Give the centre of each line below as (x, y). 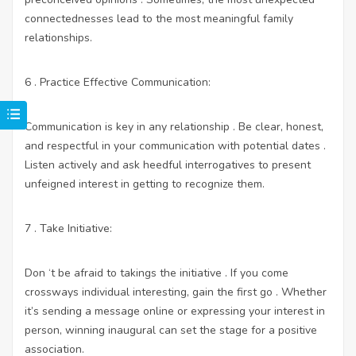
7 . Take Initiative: (68, 228)
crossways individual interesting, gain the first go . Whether (176, 292)
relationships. (58, 37)
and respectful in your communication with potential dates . (175, 145)
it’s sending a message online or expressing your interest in (175, 311)
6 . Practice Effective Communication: (118, 82)
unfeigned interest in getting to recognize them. (145, 184)
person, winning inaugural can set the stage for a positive (171, 330)
